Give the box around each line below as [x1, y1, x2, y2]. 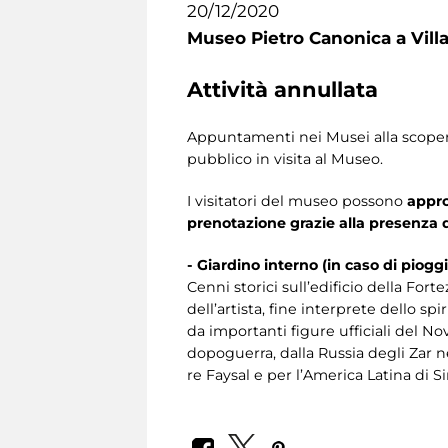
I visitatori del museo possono [187, 192, 407, 210]
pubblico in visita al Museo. [187, 150, 383, 168]
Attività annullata [187, 77, 378, 102]
